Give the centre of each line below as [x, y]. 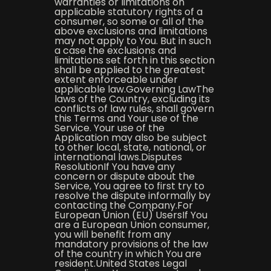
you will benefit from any [113, 234]
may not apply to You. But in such [132, 41]
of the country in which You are [128, 254]
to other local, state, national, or [130, 147]
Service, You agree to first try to [129, 186]
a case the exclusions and [115, 51]
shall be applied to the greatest [129, 70]
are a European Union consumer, [132, 225]
